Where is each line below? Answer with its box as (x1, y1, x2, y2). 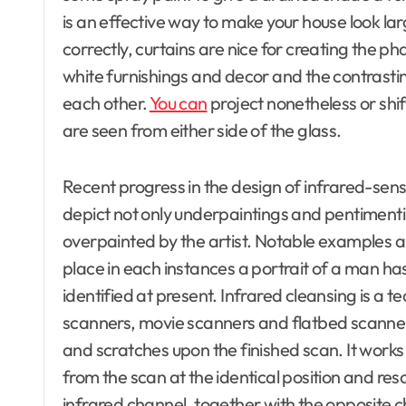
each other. (63, 91, 150, 114)
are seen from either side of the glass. (63, 118, 342, 141)
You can (149, 91, 208, 114)
